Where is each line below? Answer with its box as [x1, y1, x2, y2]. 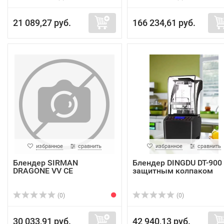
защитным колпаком [132, 166, 213, 175]
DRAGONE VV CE [13, 166, 73, 175]
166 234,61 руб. [132, 17, 195, 28]
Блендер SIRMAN [13, 158, 78, 167]
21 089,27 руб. [13, 17, 71, 28]
